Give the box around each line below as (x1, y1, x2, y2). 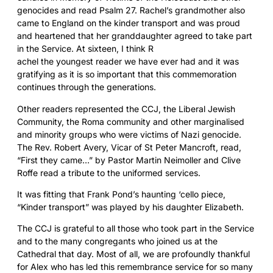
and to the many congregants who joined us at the (17, 236, 218, 247)
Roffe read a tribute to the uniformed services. (17, 167, 200, 178)
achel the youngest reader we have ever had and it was (17, 56, 239, 67)
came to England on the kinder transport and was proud (17, 18, 240, 29)
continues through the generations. (17, 82, 156, 93)
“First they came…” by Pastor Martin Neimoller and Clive (17, 154, 241, 165)
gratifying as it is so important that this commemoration (17, 69, 236, 80)
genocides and (17, 5, 76, 16)
